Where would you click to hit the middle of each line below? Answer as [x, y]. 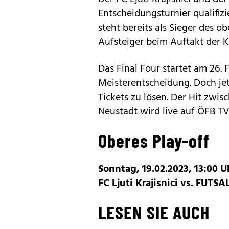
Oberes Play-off [154, 140]
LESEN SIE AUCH [154, 212]
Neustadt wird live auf [148, 112]
